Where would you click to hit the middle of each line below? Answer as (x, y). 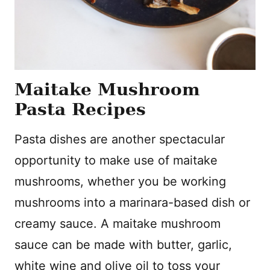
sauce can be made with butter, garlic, (123, 245)
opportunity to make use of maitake (116, 160)
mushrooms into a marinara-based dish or (132, 202)
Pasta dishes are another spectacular (120, 139)
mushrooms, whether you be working (120, 181)
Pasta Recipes (80, 109)
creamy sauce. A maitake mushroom (118, 224)
